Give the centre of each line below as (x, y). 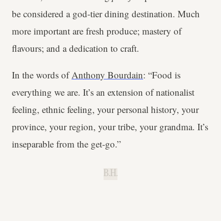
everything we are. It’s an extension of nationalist (103, 92)
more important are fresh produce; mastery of (97, 31)
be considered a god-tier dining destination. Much (106, 14)
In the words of (42, 75)
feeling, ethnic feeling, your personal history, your (105, 109)
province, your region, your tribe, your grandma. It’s (110, 127)
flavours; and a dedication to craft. (75, 48)
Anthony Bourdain (107, 75)
